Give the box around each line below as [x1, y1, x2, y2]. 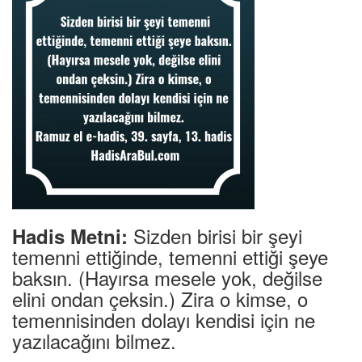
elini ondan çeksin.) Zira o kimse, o [12, 284, 308, 313]
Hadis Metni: [12, 222, 128, 250]
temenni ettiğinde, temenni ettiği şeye [12, 242, 328, 271]
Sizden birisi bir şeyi [128, 221, 302, 250]
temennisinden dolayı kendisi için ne [12, 305, 315, 334]
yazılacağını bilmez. [12, 326, 176, 355]
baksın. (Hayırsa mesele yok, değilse [12, 263, 322, 292]
